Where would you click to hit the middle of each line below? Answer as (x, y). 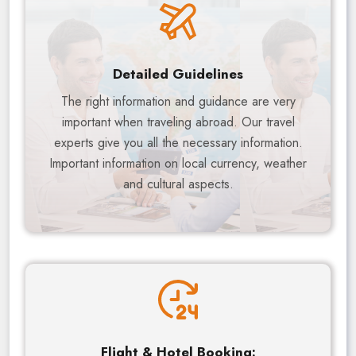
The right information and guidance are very (178, 102)
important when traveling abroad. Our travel (178, 122)
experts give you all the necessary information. (178, 143)
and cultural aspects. (178, 184)
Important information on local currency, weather (178, 164)
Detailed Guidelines (178, 74)
